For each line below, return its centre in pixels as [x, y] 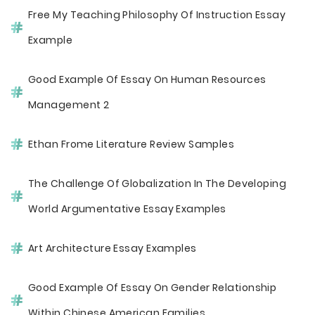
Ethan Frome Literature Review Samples [131, 144]
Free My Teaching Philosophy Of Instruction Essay [157, 15]
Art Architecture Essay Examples [112, 248]
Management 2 [69, 105]
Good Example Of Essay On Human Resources [147, 79]
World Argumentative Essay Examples [127, 209]
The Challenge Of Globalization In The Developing [157, 184]
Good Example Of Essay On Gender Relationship [153, 288]
